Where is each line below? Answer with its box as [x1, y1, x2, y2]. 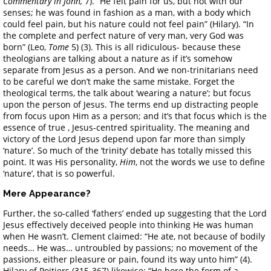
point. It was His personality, [3, 155, 120, 168]
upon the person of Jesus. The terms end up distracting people [3, 98, 258, 110]
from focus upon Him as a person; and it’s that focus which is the [3, 109, 267, 122]
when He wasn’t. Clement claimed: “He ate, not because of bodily [3, 230, 265, 242]
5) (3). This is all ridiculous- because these [69, 41, 241, 53]
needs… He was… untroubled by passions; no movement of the [3, 241, 258, 253]
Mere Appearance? [3, 188, 91, 199]
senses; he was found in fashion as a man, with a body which [3, 6, 251, 18]
